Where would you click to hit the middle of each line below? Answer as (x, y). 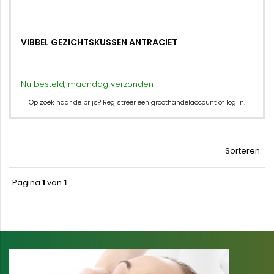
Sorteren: (243, 151)
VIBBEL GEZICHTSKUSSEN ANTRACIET (99, 42)
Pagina (27, 183)
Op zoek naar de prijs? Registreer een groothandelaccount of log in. (137, 102)
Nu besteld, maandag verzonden (87, 84)
